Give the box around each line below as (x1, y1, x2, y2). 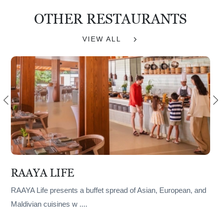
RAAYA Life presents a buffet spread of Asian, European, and (11, 186, 206, 195)
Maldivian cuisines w (11, 200, 77, 209)
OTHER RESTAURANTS (34, 10, 187, 29)
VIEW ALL (82, 35, 121, 43)
